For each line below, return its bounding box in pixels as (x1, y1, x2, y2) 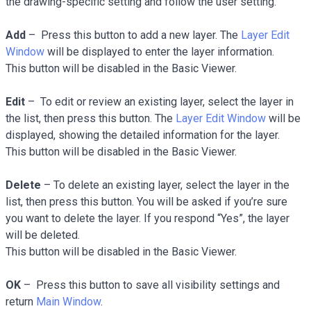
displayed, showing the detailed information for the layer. (6, 128, 280, 142)
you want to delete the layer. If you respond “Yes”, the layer (6, 212, 289, 226)
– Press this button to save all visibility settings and (21, 278, 280, 292)
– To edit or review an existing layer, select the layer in (25, 95, 294, 109)
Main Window (36, 295, 101, 309)
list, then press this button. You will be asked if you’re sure (6, 195, 287, 209)
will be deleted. (6, 228, 80, 242)
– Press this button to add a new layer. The (26, 28, 241, 42)
